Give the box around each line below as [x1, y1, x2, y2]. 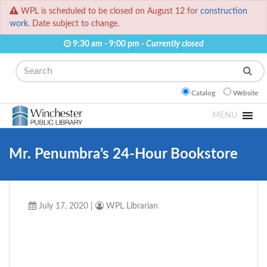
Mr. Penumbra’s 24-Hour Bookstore [9, 147, 238, 162]
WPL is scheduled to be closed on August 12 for [21, 7, 200, 16]
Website [233, 89, 258, 97]
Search [8, 62, 37, 72]
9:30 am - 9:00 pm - [70, 39, 146, 49]
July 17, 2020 [36, 201, 88, 211]
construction [200, 7, 247, 16]
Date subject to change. [30, 19, 119, 29]
